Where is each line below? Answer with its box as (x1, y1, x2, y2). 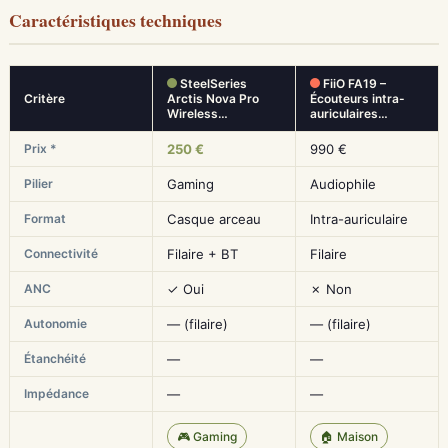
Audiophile (310, 176, 376, 192)
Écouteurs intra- (310, 91, 405, 106)
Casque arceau (167, 211, 261, 227)
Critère (24, 91, 65, 106)
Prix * (24, 141, 57, 156)
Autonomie (24, 316, 87, 331)
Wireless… (167, 106, 228, 121)
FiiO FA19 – (320, 76, 386, 91)
